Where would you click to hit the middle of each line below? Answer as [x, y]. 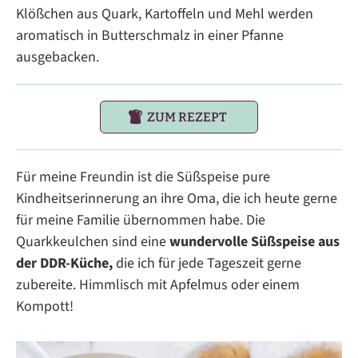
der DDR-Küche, [64, 264]
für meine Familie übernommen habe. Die [141, 221]
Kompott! [45, 307]
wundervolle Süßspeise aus [255, 242]
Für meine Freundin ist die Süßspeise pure [143, 177]
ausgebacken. [58, 58]
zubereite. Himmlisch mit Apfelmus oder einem [158, 285]
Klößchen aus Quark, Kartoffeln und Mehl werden [165, 14]
